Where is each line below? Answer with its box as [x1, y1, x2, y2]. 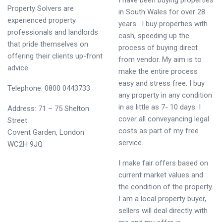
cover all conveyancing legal [118, 114, 209, 123]
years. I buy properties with [118, 19, 208, 28]
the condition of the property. [118, 182, 213, 191]
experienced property [7, 16, 76, 25]
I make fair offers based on [118, 159, 208, 167]
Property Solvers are [7, 4, 74, 13]
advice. [7, 63, 30, 72]
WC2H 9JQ [7, 140, 43, 149]
